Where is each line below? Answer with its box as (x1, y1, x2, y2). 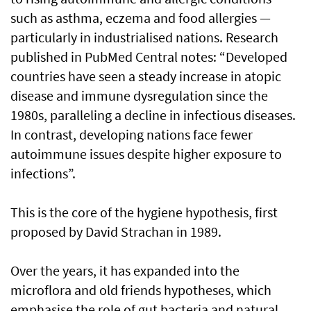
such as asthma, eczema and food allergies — (10, 9, 271, 26)
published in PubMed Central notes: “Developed (10, 48, 287, 65)
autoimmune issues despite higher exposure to (10, 145, 282, 162)
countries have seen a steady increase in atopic (10, 67, 281, 85)
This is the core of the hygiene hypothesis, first (10, 203, 278, 221)
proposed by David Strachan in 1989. (10, 223, 221, 240)
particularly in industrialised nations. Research (10, 28, 278, 46)
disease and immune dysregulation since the (10, 87, 268, 104)
